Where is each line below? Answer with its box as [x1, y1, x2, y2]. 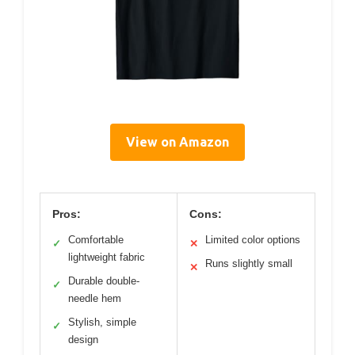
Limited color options [205, 233, 300, 246]
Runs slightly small [205, 257, 292, 269]
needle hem [68, 292, 121, 304]
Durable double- [68, 274, 139, 287]
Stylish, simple [68, 315, 136, 328]
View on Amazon [126, 134, 229, 149]
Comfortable [68, 233, 124, 246]
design [68, 333, 98, 345]
